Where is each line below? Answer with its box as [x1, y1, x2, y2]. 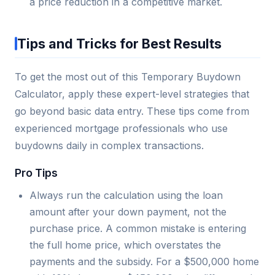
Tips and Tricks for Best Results [17, 35, 222, 52]
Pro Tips [15, 166, 58, 179]
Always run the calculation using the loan [29, 188, 223, 201]
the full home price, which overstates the [29, 238, 221, 251]
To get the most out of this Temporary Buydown [15, 70, 241, 83]
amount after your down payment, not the [29, 205, 227, 218]
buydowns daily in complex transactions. [15, 139, 204, 152]
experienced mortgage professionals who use [15, 122, 228, 134]
